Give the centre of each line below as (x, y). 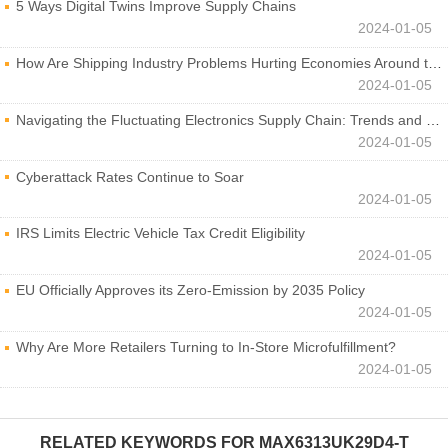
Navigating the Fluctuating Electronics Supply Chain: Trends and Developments (221, 119)
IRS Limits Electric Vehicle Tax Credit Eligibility (160, 233)
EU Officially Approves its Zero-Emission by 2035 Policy (190, 290)
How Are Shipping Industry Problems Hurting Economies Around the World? (222, 63)
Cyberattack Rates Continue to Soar (130, 176)
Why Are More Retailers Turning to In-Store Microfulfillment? (206, 346)
